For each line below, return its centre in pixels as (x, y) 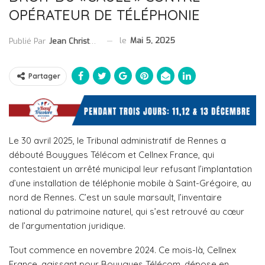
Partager (44, 76)
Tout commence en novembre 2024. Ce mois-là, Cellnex (122, 250)
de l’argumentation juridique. (67, 226)
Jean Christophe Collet (69, 41)
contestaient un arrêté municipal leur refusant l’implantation (130, 169)
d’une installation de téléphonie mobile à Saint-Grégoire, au (130, 183)
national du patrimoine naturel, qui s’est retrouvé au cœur (127, 212)
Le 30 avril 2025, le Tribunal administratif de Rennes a (117, 141)
